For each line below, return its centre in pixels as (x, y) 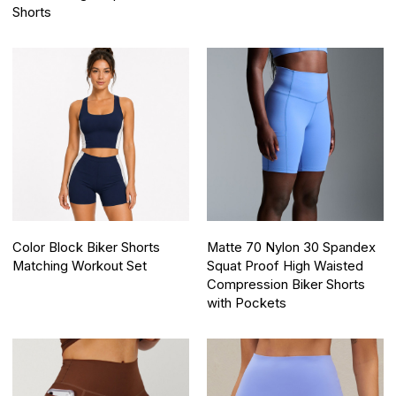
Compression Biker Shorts (286, 284)
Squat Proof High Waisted (285, 266)
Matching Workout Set (80, 266)
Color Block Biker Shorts (87, 247)
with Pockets (247, 303)
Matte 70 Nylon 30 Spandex (291, 247)
